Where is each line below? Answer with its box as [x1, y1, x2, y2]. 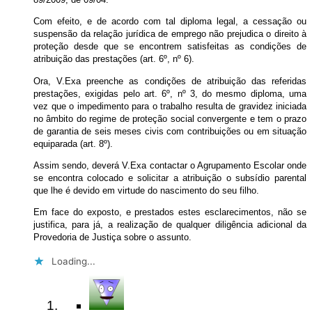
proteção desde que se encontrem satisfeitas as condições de [33, 41, 306, 52]
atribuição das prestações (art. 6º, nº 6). [33, 54, 194, 65]
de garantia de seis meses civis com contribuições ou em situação [33, 125, 306, 136]
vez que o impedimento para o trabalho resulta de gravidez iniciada [33, 100, 306, 111]
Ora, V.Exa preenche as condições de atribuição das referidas [33, 75, 306, 86]
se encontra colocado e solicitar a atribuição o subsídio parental [33, 173, 306, 184]
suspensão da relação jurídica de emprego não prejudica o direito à [33, 29, 306, 40]
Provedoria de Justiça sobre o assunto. [33, 232, 192, 243]
